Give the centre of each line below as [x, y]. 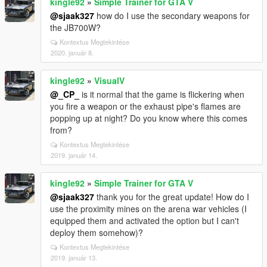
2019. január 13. [74, 257]
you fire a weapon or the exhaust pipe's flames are [145, 106]
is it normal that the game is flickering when [162, 94]
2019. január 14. [74, 155]
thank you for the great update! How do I [172, 197]
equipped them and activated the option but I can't [145, 221]
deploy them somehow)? [97, 232]
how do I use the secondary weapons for [172, 15]
